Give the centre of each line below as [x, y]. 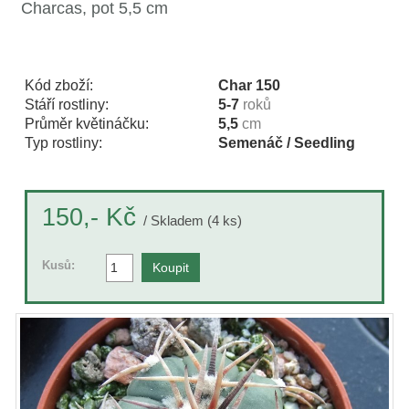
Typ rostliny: [63, 143]
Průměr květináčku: [87, 124]
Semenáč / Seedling [287, 143]
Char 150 [249, 85]
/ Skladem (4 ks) [193, 220]
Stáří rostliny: [67, 105]
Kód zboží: [59, 85]
